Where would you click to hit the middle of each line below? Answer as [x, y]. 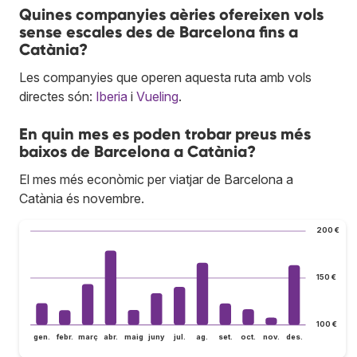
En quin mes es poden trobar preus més [165, 133]
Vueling [157, 96]
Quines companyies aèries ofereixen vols [171, 14]
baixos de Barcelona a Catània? [137, 151]
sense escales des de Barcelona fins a [159, 31]
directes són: [57, 96]
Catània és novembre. [82, 198]
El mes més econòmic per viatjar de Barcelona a [156, 179]
